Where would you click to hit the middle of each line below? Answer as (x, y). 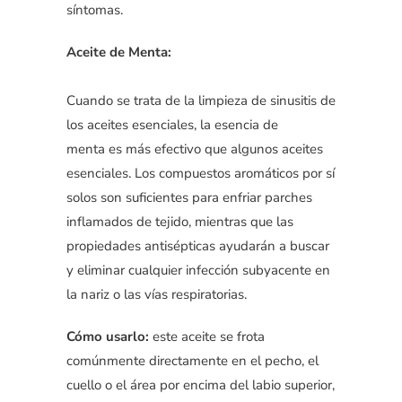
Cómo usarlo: (108, 336)
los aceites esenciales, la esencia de (172, 124)
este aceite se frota (207, 336)
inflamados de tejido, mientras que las (180, 221)
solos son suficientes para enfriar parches (189, 197)
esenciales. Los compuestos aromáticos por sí (201, 173)
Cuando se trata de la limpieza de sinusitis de (201, 100)
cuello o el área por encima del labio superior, (201, 385)
